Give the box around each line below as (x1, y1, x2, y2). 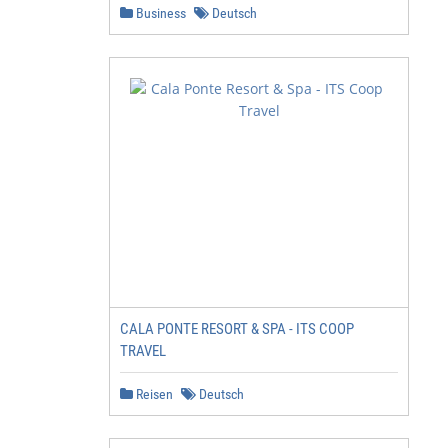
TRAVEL (120, 342, 166, 360)
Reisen (133, 386, 173, 402)
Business (133, 5, 186, 21)
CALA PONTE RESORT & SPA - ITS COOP (120, 320, 354, 338)
